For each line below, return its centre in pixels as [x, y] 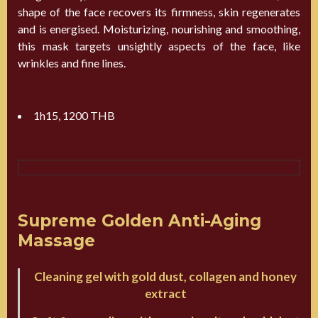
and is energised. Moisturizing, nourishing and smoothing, [159, 29]
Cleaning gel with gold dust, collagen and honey [165, 277]
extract [165, 294]
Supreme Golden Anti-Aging [139, 221]
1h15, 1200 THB [74, 116]
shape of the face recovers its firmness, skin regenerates [159, 12]
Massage [56, 241]
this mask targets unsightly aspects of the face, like [159, 46]
